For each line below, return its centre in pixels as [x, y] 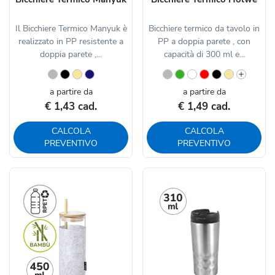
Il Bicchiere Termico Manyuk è [71, 29]
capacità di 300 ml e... [204, 55]
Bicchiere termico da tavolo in [204, 29]
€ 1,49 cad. [204, 107]
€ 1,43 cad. [71, 107]
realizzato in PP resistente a [71, 42]
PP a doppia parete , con [204, 42]
